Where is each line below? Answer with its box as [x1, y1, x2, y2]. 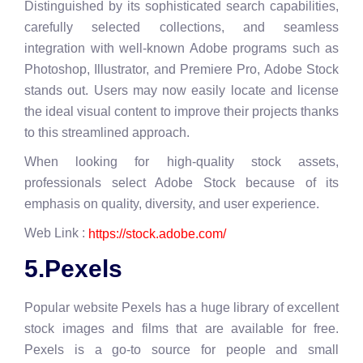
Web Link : [24, 226, 88, 241]
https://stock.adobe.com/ [88, 226, 226, 241]
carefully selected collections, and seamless [24, 20, 339, 35]
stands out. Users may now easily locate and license [24, 83, 339, 98]
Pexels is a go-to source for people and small [24, 342, 339, 357]
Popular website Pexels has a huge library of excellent [24, 300, 339, 314]
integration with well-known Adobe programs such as [24, 41, 339, 56]
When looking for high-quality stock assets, [24, 155, 339, 169]
